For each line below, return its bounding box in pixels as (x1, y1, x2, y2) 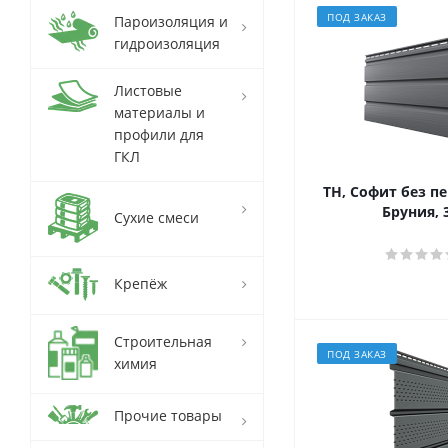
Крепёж (114, 274, 167, 293)
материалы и (114, 103, 205, 122)
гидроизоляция (114, 34, 220, 53)
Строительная (114, 332, 212, 351)
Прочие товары (114, 406, 222, 425)
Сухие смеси (114, 208, 199, 227)
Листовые (114, 81, 182, 100)
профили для (114, 125, 204, 144)
